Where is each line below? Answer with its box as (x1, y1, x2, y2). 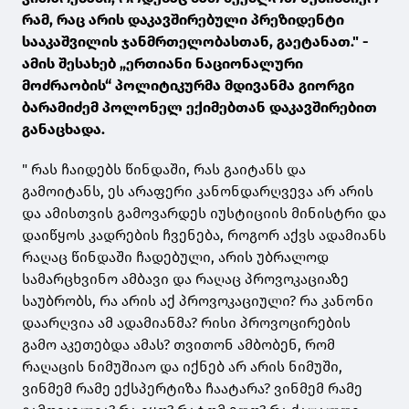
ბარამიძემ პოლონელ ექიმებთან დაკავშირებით (22, 99, 377, 117)
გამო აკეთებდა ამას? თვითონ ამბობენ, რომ (22, 336, 335, 354)
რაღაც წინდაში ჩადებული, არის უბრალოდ (22, 248, 329, 267)
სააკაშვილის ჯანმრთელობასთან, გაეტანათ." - (22, 33, 369, 51)
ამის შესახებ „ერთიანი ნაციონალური (22, 55, 303, 73)
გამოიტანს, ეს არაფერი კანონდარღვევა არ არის (22, 183, 373, 201)
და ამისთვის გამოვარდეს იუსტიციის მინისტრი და (22, 204, 386, 223)
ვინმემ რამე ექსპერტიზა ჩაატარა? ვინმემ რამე (22, 380, 362, 398)
